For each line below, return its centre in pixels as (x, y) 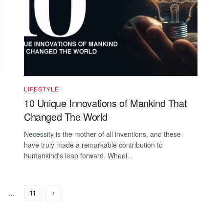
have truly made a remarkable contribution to (93, 145)
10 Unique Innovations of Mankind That (106, 103)
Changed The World (66, 117)
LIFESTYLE (42, 89)
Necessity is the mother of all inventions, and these (102, 134)
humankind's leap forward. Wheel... (78, 156)
